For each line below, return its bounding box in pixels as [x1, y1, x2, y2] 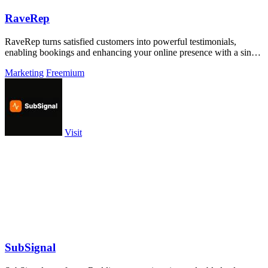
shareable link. [5, 57, 59, 68]
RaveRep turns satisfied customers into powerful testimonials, [5, 36, 236, 47]
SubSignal [5, 241, 56, 254]
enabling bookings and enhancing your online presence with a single [5, 47, 263, 57]
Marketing [5, 67, 44, 78]
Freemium [46, 67, 84, 78]
